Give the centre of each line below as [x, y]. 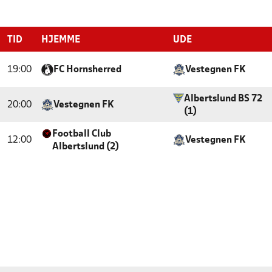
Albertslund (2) [86, 147]
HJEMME [61, 40]
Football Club [82, 134]
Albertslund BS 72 [223, 99]
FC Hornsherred [87, 70]
